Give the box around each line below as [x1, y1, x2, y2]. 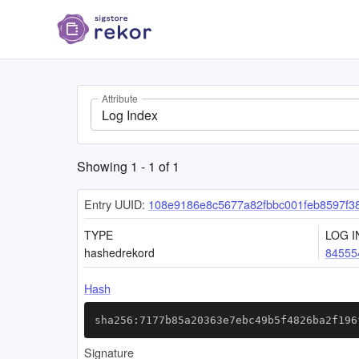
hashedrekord [84, 244, 155, 260]
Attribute [102, 91, 138, 106]
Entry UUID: [84, 196, 145, 212]
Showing [77, 157, 131, 175]
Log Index [102, 105, 158, 124]
